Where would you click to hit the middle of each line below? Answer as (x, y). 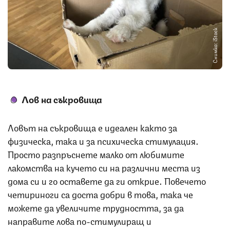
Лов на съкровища (62, 99)
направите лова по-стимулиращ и (80, 221)
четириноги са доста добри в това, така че (100, 194)
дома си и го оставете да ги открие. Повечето (107, 180)
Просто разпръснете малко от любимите (96, 154)
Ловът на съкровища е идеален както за (92, 127)
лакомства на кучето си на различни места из (104, 167)
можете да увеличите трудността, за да (96, 207)
